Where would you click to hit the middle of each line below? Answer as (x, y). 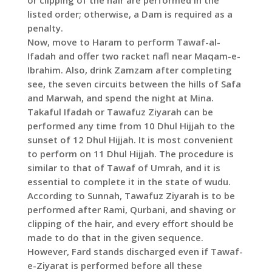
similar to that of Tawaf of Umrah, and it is (124, 168)
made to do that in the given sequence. (115, 238)
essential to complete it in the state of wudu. (129, 182)
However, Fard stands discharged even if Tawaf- (135, 252)
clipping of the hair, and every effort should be (130, 224)
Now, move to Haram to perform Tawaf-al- (124, 42)
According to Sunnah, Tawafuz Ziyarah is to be (131, 196)
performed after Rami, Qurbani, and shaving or (131, 210)
